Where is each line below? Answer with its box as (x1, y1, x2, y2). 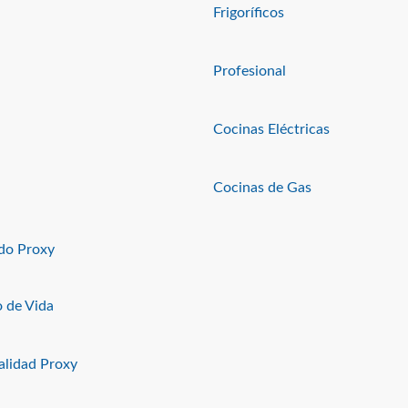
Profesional (213, 64, 286, 78)
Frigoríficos (213, 5, 284, 20)
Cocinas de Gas (213, 180, 311, 195)
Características (224, 384, 303, 396)
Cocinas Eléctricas (213, 122, 330, 137)
